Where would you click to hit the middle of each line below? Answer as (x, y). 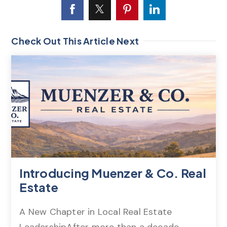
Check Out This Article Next (75, 41)
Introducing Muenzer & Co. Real (113, 173)
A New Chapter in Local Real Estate (96, 212)
